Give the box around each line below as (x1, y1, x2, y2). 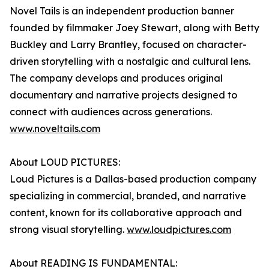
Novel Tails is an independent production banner (10, 5, 234, 17)
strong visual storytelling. (10, 223, 127, 236)
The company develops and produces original (10, 72, 223, 85)
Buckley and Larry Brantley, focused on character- (10, 38, 247, 51)
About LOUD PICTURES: (10, 156, 120, 169)
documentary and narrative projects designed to (10, 89, 237, 101)
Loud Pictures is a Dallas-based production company (10, 173, 256, 186)
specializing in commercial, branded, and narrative (10, 190, 246, 202)
